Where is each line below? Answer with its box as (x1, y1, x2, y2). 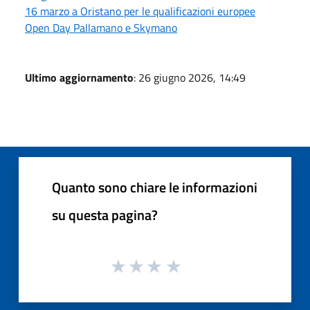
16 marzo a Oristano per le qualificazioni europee (25, 2, 255, 19)
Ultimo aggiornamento (25, 69, 134, 86)
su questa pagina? (52, 203, 158, 226)
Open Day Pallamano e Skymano (25, 19, 177, 36)
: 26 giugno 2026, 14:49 (134, 69, 246, 86)
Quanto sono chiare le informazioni (52, 176, 257, 198)
